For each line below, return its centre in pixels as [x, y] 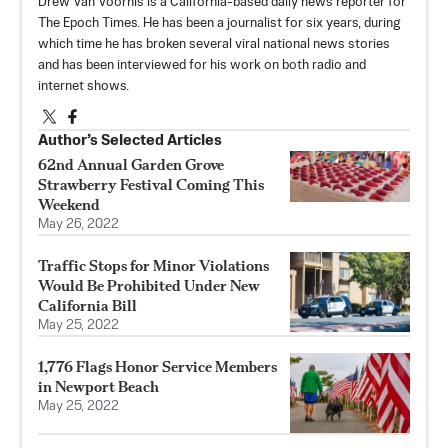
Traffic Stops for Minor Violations [153, 266]
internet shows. [83, 87]
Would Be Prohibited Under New [149, 286]
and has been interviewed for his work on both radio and [202, 66]
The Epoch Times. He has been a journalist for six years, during [219, 24]
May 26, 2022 [78, 225]
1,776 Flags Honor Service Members [157, 367]
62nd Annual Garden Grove [131, 165]
